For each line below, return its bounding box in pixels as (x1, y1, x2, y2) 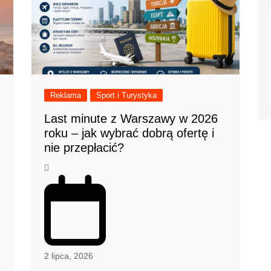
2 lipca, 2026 (44, 250, 94, 261)
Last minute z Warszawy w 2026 (44, 112, 218, 126)
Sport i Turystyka (96, 91, 157, 100)
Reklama (50, 91, 82, 100)
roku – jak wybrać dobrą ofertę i (44, 126, 215, 140)
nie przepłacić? (44, 141, 125, 155)
